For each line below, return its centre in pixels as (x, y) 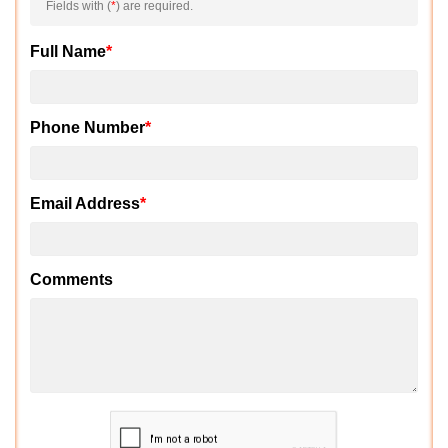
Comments (71, 280)
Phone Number (87, 128)
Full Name (68, 52)
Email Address (85, 204)
